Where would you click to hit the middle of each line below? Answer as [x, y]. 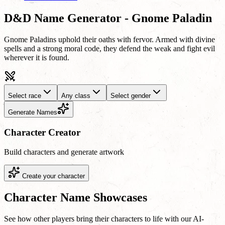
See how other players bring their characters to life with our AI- [104, 219]
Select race [25, 96]
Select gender [131, 96]
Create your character [52, 176]
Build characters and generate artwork [64, 152]
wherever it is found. [37, 58]
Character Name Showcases [76, 198]
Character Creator [42, 132]
